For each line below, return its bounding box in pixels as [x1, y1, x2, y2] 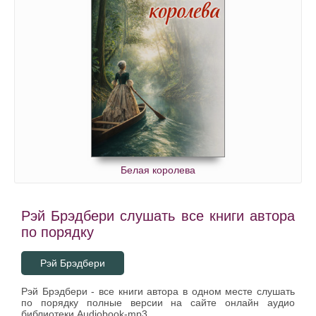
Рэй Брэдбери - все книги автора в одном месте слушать [21, 285, 295, 297]
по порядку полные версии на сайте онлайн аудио [21, 296, 295, 308]
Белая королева [121, 164, 195, 176]
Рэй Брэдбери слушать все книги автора [21, 207, 295, 224]
